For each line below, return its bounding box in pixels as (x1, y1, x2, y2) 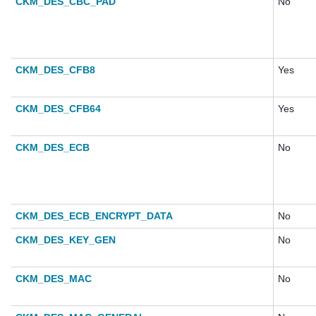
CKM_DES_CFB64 (16, 103, 101, 115)
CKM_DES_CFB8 (16, 64, 95, 76)
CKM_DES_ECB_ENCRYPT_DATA (16, 210, 173, 222)
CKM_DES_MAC (16, 273, 92, 285)
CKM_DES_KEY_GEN (16, 234, 116, 246)
